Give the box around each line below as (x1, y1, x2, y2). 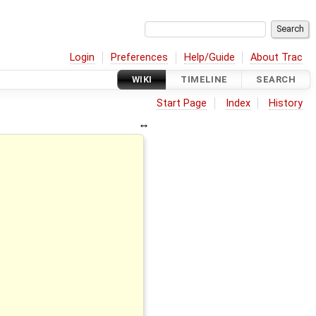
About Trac (250, 51, 303, 63)
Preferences (111, 51, 169, 63)
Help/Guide (183, 51, 235, 63)
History (269, 97, 303, 109)
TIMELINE (181, 74, 228, 85)
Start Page (157, 97, 207, 109)
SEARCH (256, 74, 296, 85)
